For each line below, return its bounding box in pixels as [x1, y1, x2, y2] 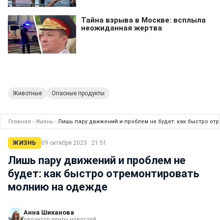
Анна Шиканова [24, 209, 74, 217]
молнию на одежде [8, 181, 108, 193]
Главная [8, 118, 31, 125]
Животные [13, 90, 42, 97]
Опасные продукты [52, 90, 105, 97]
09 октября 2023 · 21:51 [41, 139, 107, 147]
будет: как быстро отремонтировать [8, 167, 199, 180]
